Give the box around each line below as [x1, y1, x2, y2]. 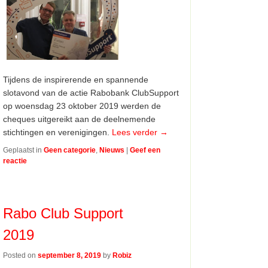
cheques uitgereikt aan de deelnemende [3, 114, 156, 124]
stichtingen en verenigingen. [3, 127, 112, 138]
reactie [3, 157, 28, 166]
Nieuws [99, 146, 125, 155]
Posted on [3, 251, 38, 260]
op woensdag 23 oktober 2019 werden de [3, 101, 162, 111]
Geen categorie [44, 146, 96, 155]
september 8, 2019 [38, 251, 102, 260]
